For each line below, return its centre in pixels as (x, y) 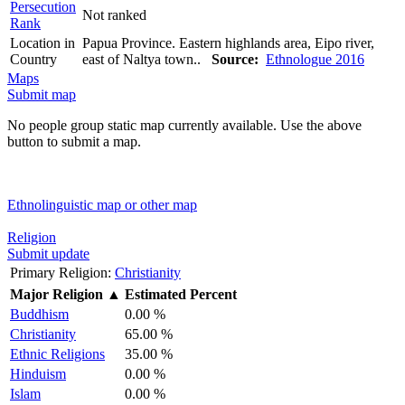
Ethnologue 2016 (315, 59)
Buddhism (39, 314)
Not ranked (114, 14)
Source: (235, 59)
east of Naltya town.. (147, 59)
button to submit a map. (74, 141)
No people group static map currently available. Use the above (184, 125)
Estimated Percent (181, 294)
